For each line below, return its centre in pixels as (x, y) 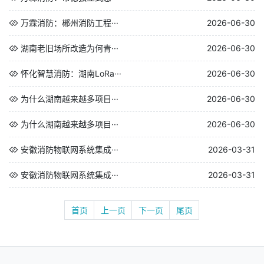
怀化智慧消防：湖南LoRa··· (71, 73)
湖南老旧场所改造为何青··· (70, 48)
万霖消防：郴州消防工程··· (70, 23)
